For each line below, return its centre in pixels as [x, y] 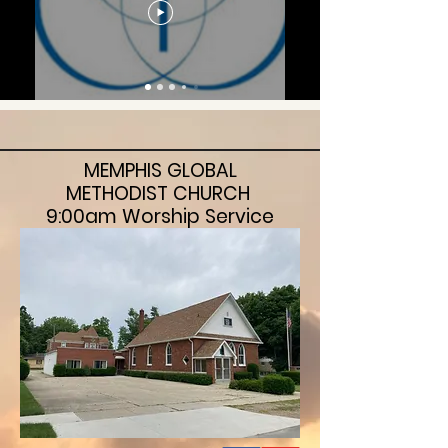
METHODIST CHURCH [160, 193]
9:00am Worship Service [160, 216]
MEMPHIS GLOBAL [160, 170]
